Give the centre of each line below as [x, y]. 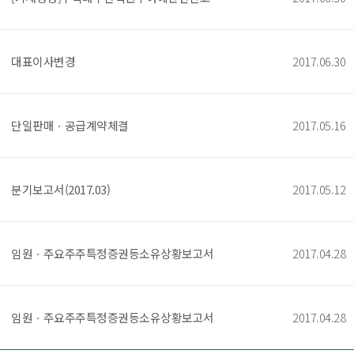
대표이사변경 [43, 61]
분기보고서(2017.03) [60, 189]
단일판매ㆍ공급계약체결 [70, 125]
